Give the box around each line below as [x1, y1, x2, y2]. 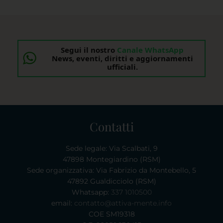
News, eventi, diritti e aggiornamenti [51, 53, 193, 64]
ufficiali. [107, 62, 138, 72]
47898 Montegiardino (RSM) [62, 155, 161, 164]
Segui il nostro [61, 45, 117, 55]
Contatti [89, 118, 134, 135]
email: [51, 199, 74, 208]
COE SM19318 [88, 210, 135, 219]
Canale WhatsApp [117, 45, 184, 55]
